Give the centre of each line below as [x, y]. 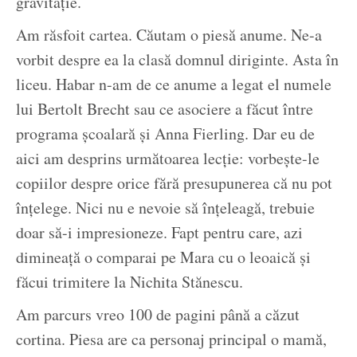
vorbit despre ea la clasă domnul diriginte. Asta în [177, 60]
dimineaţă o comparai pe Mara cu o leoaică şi [163, 257]
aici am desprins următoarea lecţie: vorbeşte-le [168, 159]
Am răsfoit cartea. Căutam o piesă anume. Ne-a [169, 35]
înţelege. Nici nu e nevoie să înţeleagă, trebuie [165, 208]
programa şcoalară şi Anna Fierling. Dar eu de [165, 134]
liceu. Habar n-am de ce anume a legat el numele [174, 84]
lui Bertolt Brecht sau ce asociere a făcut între [165, 109]
